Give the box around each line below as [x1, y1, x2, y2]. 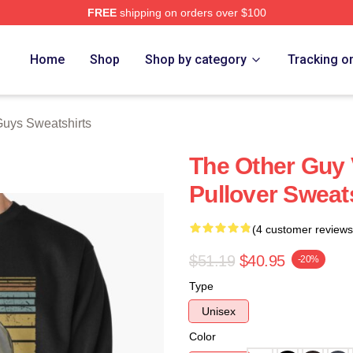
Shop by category [145, 52, 247, 67]
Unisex [202, 305, 236, 318]
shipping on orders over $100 [116, 6, 266, 19]
